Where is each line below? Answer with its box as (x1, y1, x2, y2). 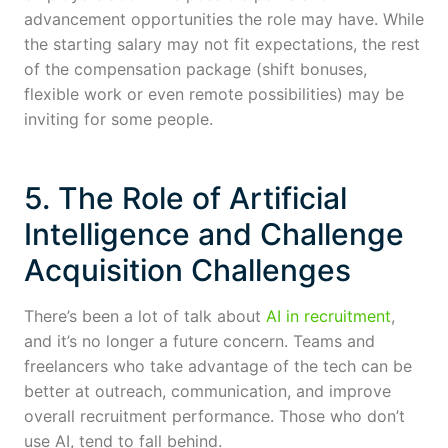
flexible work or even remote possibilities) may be (24, 83, 404, 104)
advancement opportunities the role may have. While (24, 8, 424, 29)
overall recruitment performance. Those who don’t (24, 405, 405, 426)
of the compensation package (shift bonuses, (24, 58, 367, 79)
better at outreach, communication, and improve (24, 380, 391, 401)
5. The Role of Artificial (24, 179, 347, 216)
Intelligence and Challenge (24, 215, 404, 252)
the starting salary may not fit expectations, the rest (24, 33, 420, 54)
